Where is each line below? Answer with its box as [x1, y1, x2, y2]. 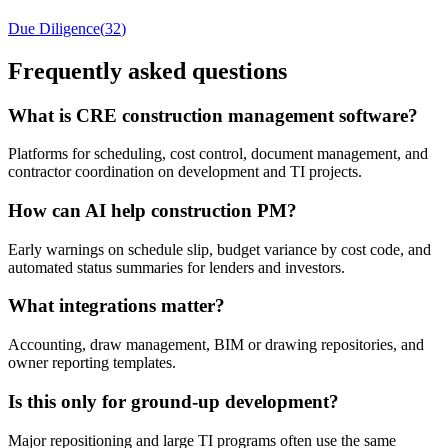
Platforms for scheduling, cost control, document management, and [8, 145, 428, 163]
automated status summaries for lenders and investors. [8, 258, 345, 276]
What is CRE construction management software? [8, 104, 418, 126]
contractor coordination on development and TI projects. [8, 163, 362, 181]
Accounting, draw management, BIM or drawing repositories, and [8, 336, 424, 354]
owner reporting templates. [8, 354, 176, 372]
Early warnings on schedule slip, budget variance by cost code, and [8, 240, 431, 258]
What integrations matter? [8, 295, 225, 317]
